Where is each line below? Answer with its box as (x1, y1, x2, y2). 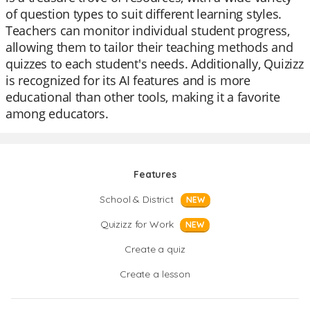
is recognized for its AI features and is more (6, 72, 250, 89)
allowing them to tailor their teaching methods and (6, 39, 293, 55)
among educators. (6, 105, 109, 122)
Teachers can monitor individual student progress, (6, 22, 290, 39)
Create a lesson (120, 268, 190, 280)
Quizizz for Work (100, 218, 174, 230)
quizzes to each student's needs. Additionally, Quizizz (6, 55, 304, 72)
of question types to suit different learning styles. (6, 6, 282, 22)
